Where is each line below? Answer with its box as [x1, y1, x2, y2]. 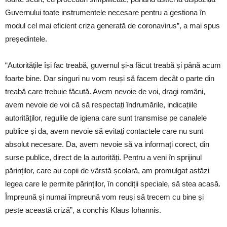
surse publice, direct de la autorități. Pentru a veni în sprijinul [5, 153, 202, 162]
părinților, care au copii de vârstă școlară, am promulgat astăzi [5, 166, 209, 175]
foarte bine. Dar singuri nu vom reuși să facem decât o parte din [5, 73, 214, 83]
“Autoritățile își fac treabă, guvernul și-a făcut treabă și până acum [5, 60, 221, 69]
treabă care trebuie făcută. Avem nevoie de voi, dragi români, [5, 87, 205, 96]
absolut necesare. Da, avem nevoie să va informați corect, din [5, 139, 209, 148]
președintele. [5, 34, 47, 43]
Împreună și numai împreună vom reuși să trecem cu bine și [5, 192, 204, 201]
